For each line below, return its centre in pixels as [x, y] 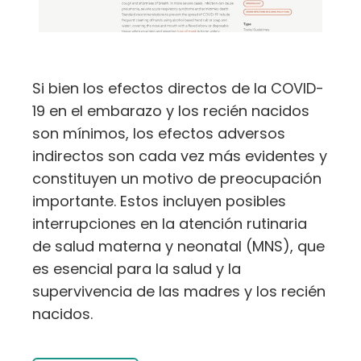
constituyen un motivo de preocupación [177, 178]
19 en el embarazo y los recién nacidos [171, 110]
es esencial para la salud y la [137, 268]
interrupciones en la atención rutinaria [170, 223]
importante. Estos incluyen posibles [159, 201]
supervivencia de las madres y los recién [179, 291]
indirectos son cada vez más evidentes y [180, 156]
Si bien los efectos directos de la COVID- [178, 88]
